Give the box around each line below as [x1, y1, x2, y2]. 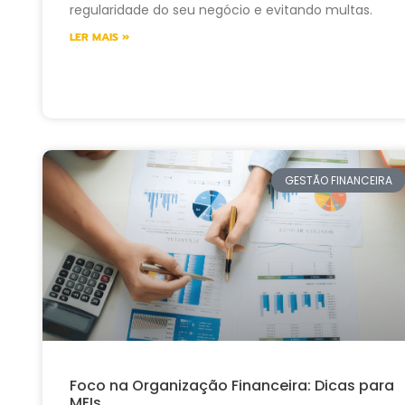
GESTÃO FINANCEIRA [284, 172, 392, 188]
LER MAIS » [70, 29, 129, 46]
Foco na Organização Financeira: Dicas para [70, 374, 394, 396]
